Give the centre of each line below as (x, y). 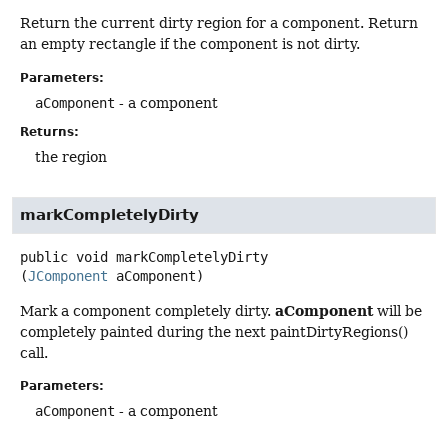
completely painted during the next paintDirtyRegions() (214, 331)
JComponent (68, 275)
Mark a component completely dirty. (147, 310)
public (44, 256)
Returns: (49, 131)
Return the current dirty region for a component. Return (219, 23)
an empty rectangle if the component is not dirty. (190, 44)
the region (71, 156)
